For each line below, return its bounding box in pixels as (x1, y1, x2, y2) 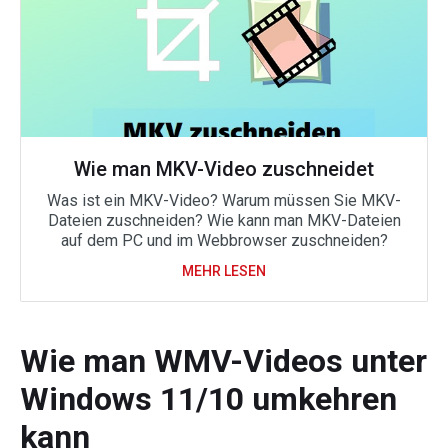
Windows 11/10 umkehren (20, 380, 397, 418)
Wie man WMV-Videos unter (20, 342, 427, 380)
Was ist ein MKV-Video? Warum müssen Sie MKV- (47, 191, 401, 210)
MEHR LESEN (182, 263, 266, 279)
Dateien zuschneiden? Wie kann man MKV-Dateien (47, 211, 401, 230)
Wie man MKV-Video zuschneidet (74, 157, 374, 181)
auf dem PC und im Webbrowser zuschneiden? (60, 231, 388, 250)
